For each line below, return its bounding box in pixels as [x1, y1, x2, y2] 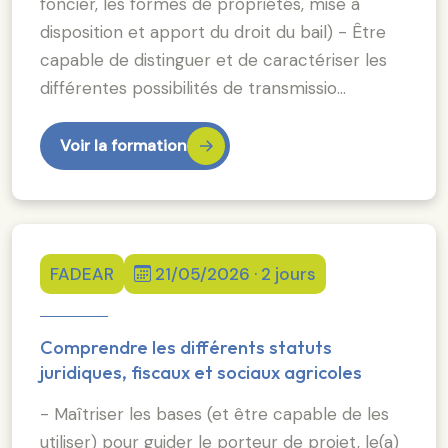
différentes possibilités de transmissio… [40, 76, 346, 99]
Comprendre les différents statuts [40, 335, 332, 359]
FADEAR [50, 262, 114, 285]
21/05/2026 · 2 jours [155, 262, 316, 285]
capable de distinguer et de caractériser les [40, 48, 387, 71]
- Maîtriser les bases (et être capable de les [40, 402, 389, 425]
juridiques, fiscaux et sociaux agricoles [40, 360, 362, 384]
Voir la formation [60, 134, 187, 156]
